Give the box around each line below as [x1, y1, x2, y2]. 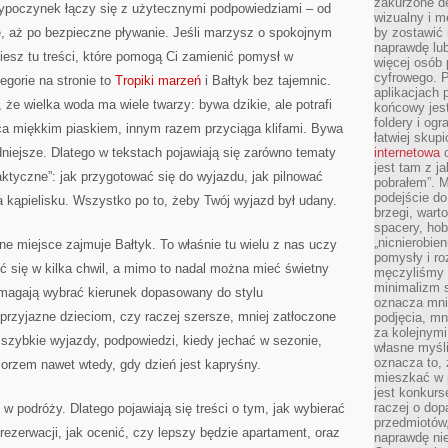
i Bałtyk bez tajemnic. [201, 73, 331, 88]
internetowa [374, 145, 440, 160]
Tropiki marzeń [115, 73, 201, 88]
